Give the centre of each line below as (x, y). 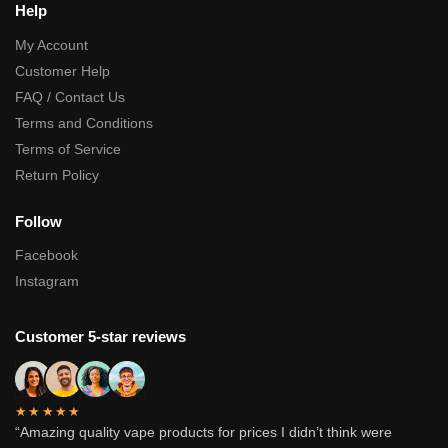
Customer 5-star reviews (100, 337)
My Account (51, 44)
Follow (38, 221)
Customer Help (62, 70)
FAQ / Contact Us (70, 96)
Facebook (46, 255)
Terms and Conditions (84, 122)
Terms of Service (68, 148)
